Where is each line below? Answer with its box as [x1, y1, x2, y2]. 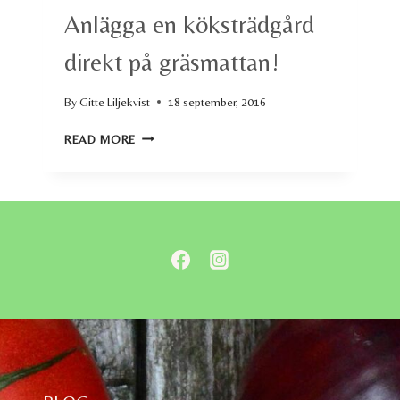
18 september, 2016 [168, 94, 267, 109]
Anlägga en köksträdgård [64, 9, 314, 38]
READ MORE [64, 131, 137, 146]
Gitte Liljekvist [79, 94, 151, 109]
